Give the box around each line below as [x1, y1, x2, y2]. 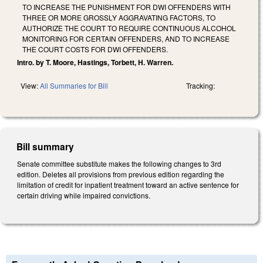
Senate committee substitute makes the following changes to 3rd [17, 158, 221, 168]
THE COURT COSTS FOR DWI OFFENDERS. [22, 43, 168, 54]
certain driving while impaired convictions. [17, 190, 150, 200]
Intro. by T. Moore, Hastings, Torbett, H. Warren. [17, 56, 173, 68]
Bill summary [16, 139, 75, 153]
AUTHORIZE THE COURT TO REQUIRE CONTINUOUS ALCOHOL [22, 22, 236, 33]
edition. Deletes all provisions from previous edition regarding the [17, 168, 224, 179]
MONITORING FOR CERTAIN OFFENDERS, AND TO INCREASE [22, 33, 230, 43]
